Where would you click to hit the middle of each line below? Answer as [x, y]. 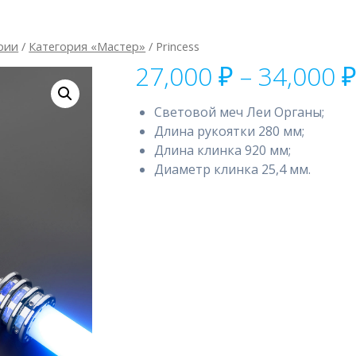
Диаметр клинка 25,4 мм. [232, 170]
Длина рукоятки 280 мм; [229, 132]
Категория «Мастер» [87, 46]
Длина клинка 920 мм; [222, 151]
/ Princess [173, 46]
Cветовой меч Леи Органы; [239, 112]
